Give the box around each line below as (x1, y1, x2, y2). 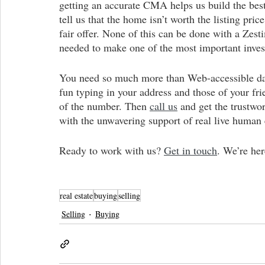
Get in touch (164, 143, 217, 158)
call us (150, 99, 177, 114)
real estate (60, 190, 93, 202)
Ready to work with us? (59, 143, 164, 158)
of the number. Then (59, 99, 150, 114)
